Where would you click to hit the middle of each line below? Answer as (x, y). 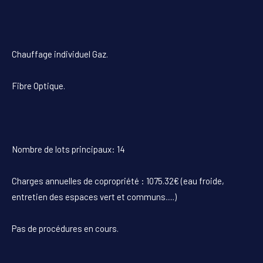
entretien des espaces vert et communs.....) (94, 196)
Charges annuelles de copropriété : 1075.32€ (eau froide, (118, 181)
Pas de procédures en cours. (65, 228)
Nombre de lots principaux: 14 (68, 149)
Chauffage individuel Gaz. (60, 54)
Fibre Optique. (38, 85)
